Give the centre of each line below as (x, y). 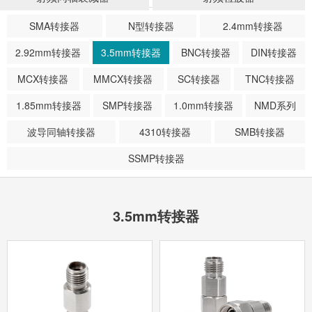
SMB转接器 (260, 132)
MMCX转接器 (123, 79)
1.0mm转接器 (204, 105)
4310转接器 (165, 132)
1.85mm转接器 (48, 105)
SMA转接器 (55, 26)
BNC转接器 (206, 52)
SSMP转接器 (156, 158)
